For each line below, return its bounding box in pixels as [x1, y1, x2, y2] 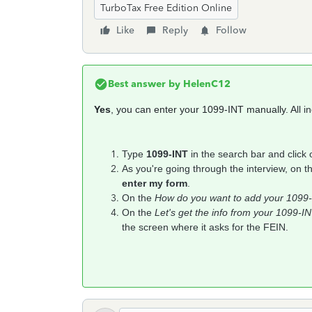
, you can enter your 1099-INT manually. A [111, 104, 297, 115]
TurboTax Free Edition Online [100, 2, 232, 14]
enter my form [122, 178, 187, 189]
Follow [216, 24, 247, 36]
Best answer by [108, 78, 180, 90]
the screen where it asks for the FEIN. [122, 221, 288, 233]
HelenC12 [180, 78, 231, 90]
